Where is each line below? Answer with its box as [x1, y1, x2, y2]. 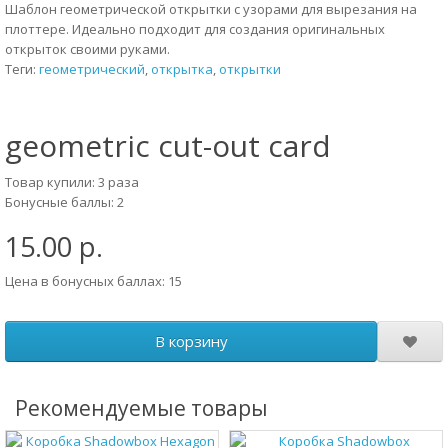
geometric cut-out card [5, 125, 331, 166]
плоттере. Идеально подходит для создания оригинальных [5, 20, 385, 38]
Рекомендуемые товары [15, 394, 268, 422]
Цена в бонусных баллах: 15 [5, 272, 182, 290]
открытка [151, 60, 213, 78]
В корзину [154, 331, 228, 351]
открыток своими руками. [5, 40, 170, 58]
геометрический [39, 60, 145, 78]
